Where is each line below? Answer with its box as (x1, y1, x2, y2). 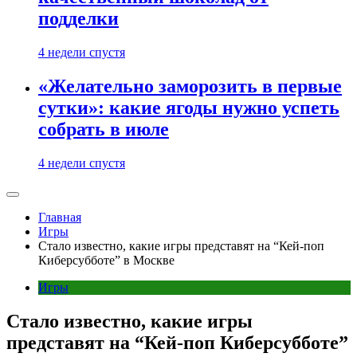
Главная (38, 210, 81, 224)
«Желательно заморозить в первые (38, 75, 342, 96)
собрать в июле (38, 118, 169, 139)
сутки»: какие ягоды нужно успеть (38, 96, 339, 118)
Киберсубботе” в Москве (38, 253, 175, 267)
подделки (38, 8, 119, 29)
